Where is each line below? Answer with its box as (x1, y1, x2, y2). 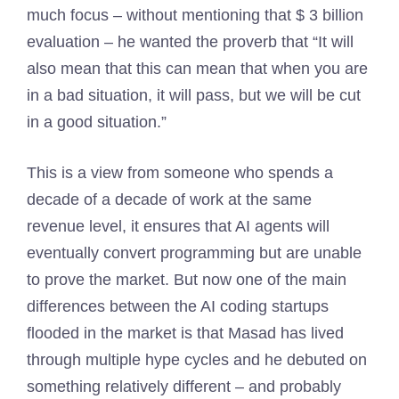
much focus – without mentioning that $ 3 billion (27, 6, 363, 24)
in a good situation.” (27, 113, 167, 131)
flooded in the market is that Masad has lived (27, 324, 344, 342)
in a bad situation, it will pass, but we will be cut (27, 86, 361, 104)
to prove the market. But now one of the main (27, 271, 346, 289)
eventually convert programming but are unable (27, 244, 362, 262)
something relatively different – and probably (27, 378, 341, 395)
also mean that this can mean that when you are (27, 60, 368, 77)
